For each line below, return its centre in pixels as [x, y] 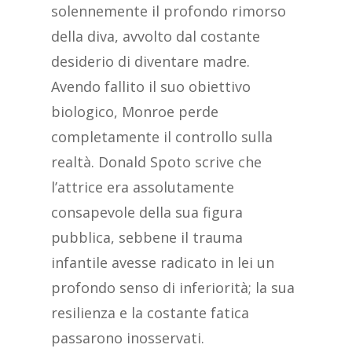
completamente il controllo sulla [161, 137]
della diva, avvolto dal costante [155, 37]
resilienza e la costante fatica [150, 313]
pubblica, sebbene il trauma [147, 238]
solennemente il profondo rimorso [168, 11]
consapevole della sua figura [147, 213]
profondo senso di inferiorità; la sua [172, 288]
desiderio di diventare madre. [150, 62]
